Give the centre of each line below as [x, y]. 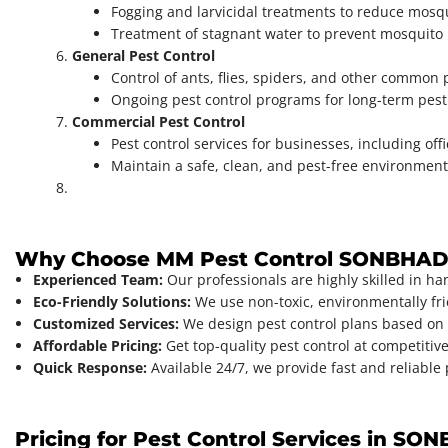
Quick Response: [90, 368]
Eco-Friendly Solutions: [112, 302]
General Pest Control [143, 56]
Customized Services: [106, 324]
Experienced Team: [98, 280]
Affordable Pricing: [97, 346]
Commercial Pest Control [158, 122]
